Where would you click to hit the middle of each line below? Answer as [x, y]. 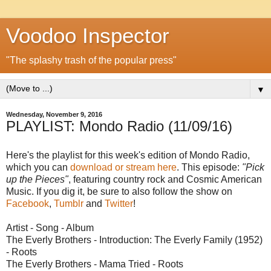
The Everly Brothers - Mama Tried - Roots [95, 264]
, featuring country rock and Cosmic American [165, 179]
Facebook [28, 203]
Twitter [119, 203]
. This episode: [209, 167]
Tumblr [69, 203]
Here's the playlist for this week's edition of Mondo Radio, [128, 155]
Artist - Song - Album [50, 227]
